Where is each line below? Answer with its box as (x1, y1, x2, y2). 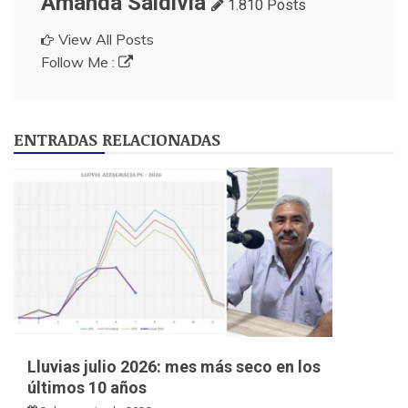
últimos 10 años (27, 378, 147, 398)
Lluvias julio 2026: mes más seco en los (27, 357, 321, 377)
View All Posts (58, 29, 154, 48)
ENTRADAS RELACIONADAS (14, 127, 220, 150)
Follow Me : (41, 52, 118, 71)
